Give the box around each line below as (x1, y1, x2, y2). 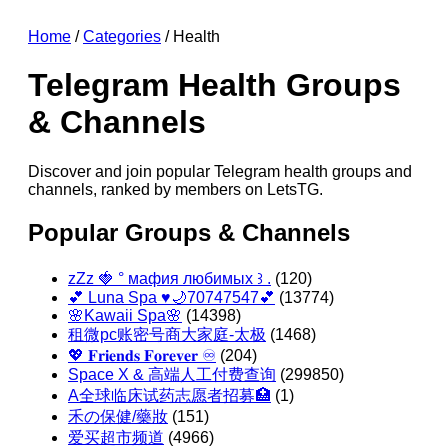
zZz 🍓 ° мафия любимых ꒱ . (68, 269, 271, 287)
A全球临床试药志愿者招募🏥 (68, 386, 271, 404)
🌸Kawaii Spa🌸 (68, 306, 182, 324)
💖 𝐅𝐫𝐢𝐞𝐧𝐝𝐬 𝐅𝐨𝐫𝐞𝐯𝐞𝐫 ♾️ (68, 346, 216, 364)
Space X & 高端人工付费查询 (68, 365, 276, 383)
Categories (83, 28, 161, 45)
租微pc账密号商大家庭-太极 (68, 325, 266, 343)
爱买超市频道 (68, 428, 164, 446)
